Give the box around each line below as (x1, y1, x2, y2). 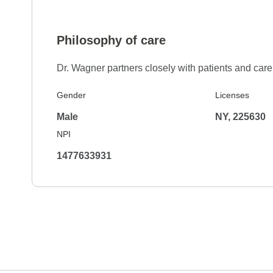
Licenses (214, 90, 249, 100)
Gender (57, 90, 86, 100)
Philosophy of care (57, 34, 166, 47)
